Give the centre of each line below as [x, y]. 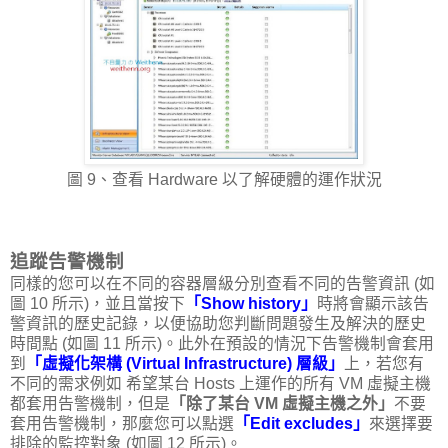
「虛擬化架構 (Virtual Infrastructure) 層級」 [185, 364]
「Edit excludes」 [301, 424]
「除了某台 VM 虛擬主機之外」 [282, 404]
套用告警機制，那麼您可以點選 [122, 424]
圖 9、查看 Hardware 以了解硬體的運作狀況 [224, 180]
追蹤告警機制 [67, 262]
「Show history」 [251, 304]
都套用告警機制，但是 [90, 404]
